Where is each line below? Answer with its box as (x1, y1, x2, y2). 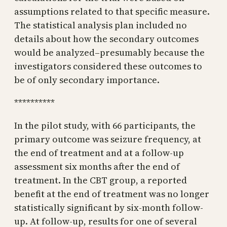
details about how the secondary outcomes (14, 32, 199, 45)
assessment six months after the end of (14, 160, 180, 173)
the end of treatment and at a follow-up (14, 146, 184, 159)
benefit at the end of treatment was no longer (14, 187, 209, 200)
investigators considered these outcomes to (14, 59, 202, 72)
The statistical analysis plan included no (14, 18, 187, 31)
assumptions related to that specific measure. (14, 5, 210, 18)
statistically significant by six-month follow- (14, 201, 203, 214)
